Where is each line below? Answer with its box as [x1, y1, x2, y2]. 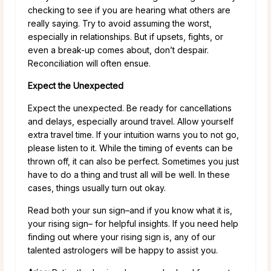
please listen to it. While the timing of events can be [28, 142, 233, 153]
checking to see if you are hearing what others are [28, 4, 230, 15]
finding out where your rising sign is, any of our [28, 231, 215, 242]
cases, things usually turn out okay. [28, 182, 166, 193]
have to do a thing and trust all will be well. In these [28, 169, 230, 180]
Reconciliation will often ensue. [28, 57, 151, 68]
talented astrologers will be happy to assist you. [28, 244, 218, 255]
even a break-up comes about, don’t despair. [28, 44, 209, 55]
